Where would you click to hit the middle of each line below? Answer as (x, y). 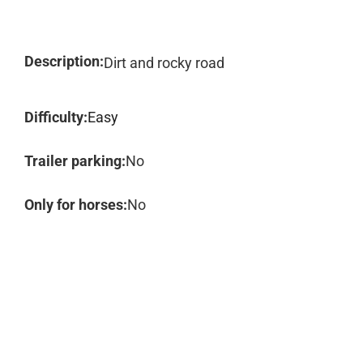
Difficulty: (56, 117)
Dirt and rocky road (164, 63)
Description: (64, 61)
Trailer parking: (75, 161)
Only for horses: (76, 205)
